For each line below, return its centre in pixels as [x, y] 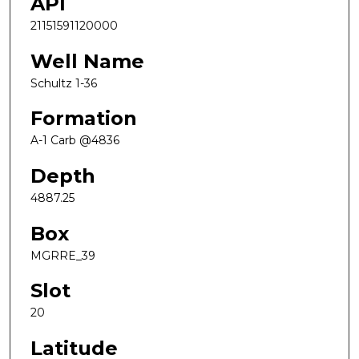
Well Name [87, 61]
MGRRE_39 [63, 255]
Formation [84, 119]
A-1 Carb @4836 [75, 141]
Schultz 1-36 [64, 83]
